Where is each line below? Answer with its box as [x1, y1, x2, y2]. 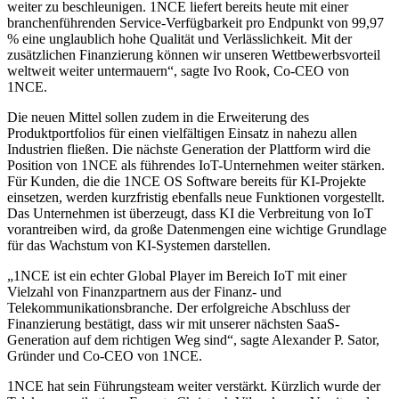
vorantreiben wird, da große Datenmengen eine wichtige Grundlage [7, 221, 387, 237]
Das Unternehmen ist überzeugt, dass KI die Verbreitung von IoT [7, 205, 373, 221]
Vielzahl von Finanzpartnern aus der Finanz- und [7, 283, 281, 299]
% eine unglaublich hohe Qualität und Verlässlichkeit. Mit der [7, 30, 352, 46]
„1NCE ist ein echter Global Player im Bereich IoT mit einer [7, 267, 346, 283]
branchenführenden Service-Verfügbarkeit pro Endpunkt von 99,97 [7, 14, 384, 30]
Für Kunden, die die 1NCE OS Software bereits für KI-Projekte [7, 173, 366, 189]
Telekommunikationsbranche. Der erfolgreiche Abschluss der [7, 299, 350, 315]
